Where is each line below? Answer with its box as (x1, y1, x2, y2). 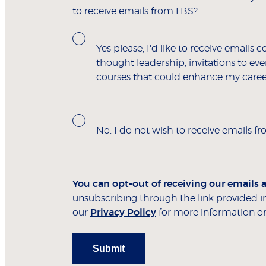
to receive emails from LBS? (72, 6, 198, 16)
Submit (93, 243, 125, 254)
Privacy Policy (90, 207, 156, 217)
